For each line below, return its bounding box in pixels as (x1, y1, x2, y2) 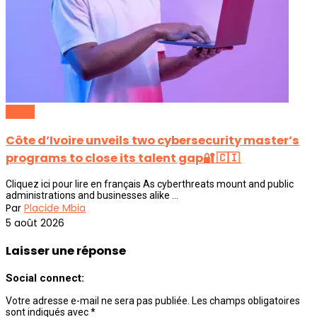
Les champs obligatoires (192, 294, 300, 306)
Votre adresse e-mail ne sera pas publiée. (6, 294, 190, 306)
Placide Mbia (24, 200, 86, 215)
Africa (6, 105, 35, 120)
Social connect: (6, 271, 84, 284)
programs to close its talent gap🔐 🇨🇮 (6, 149, 241, 166)
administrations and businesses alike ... (6, 189, 178, 201)
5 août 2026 (6, 215, 64, 230)
